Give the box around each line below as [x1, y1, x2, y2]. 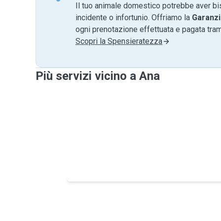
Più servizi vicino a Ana [36, 69, 160, 83]
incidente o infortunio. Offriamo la [75, 13, 192, 22]
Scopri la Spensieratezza [75, 37, 162, 46]
